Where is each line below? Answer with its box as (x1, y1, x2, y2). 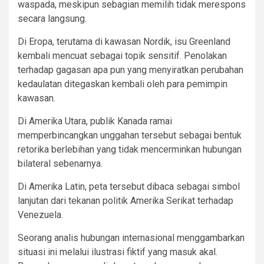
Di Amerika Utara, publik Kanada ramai (18, 115, 172, 127)
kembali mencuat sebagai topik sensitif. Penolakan (18, 50, 227, 62)
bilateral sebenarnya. (18, 158, 103, 170)
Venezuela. (18, 209, 63, 221)
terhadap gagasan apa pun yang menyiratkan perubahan (18, 64, 243, 76)
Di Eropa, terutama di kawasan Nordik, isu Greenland (18, 36, 230, 48)
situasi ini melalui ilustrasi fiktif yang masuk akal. (18, 246, 217, 258)
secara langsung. (18, 13, 87, 25)
